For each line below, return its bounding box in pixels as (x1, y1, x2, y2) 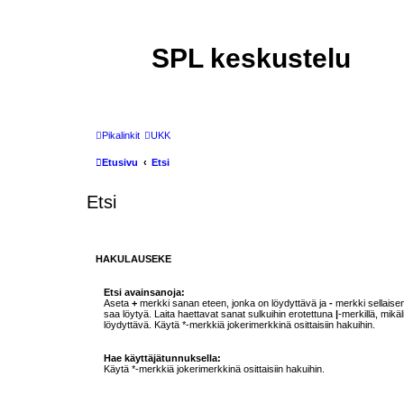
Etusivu (102, 157, 138, 168)
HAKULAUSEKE (96, 253, 171, 264)
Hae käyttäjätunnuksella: (103, 353, 221, 364)
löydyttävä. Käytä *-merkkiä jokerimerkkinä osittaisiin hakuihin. (103, 318, 375, 330)
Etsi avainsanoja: (103, 286, 185, 298)
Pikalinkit (102, 130, 140, 141)
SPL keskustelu (151, 43, 351, 73)
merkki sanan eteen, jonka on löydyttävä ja (136, 297, 329, 308)
